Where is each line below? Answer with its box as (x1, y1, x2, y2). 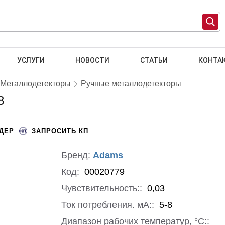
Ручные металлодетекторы (81, 79, 181, 88)
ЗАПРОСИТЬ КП (32, 127, 88, 135)
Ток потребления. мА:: (61, 200, 157, 210)
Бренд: (61, 150, 93, 160)
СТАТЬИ (140, 56, 168, 64)
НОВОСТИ (75, 56, 109, 64)
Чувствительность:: (61, 183, 145, 193)
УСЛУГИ (17, 56, 45, 64)
